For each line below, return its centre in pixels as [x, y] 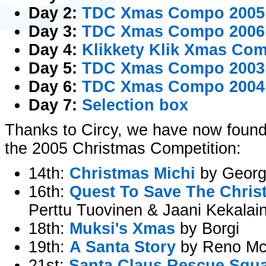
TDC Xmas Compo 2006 [173, 31]
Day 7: [55, 105]
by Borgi [207, 229]
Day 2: [55, 13]
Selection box [135, 105]
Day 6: [55, 87]
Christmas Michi [132, 173]
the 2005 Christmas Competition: [123, 148]
